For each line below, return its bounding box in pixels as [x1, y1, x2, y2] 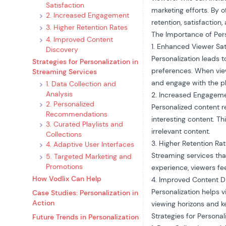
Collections [46, 130, 82, 139]
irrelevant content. [151, 127, 211, 136]
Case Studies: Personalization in [32, 188, 138, 197]
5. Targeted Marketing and [46, 152, 132, 161]
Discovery [46, 45, 78, 54]
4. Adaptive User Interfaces [46, 140, 134, 149]
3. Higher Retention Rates [46, 23, 128, 32]
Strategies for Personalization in [32, 57, 138, 66]
